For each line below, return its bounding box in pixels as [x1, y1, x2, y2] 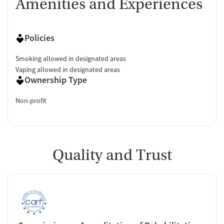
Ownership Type [24, 73, 87, 85]
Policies [24, 31, 54, 43]
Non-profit [15, 95, 46, 105]
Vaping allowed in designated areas [15, 64, 120, 74]
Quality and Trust [52, 145, 172, 164]
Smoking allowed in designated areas [15, 53, 126, 63]
